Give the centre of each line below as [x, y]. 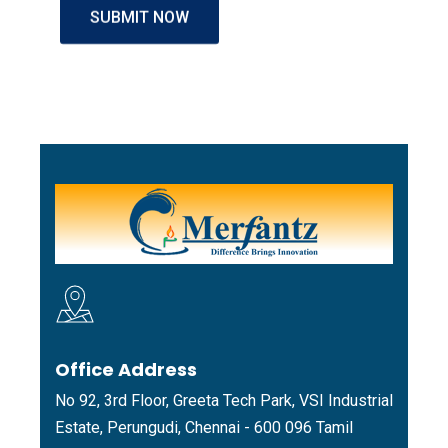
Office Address [126, 370]
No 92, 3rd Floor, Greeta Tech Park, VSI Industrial [224, 401]
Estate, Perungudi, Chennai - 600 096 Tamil [204, 428]
